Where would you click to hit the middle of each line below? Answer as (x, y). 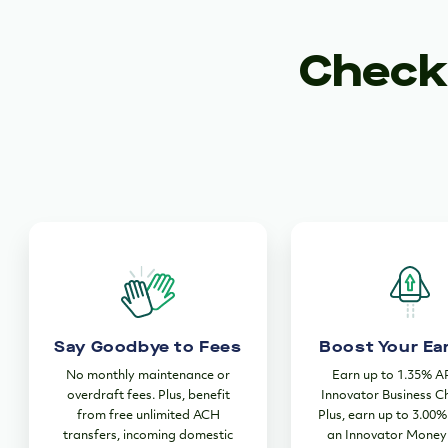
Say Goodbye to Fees (148, 347)
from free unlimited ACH (148, 416)
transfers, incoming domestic (148, 436)
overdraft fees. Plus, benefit (148, 396)
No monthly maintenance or (148, 376)
